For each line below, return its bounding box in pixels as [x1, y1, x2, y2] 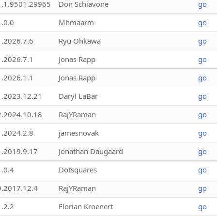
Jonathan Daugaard [59, 146, 123, 156]
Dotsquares [59, 164, 97, 174]
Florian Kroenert [59, 201, 113, 211]
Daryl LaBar [59, 91, 98, 101]
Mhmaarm [59, 17, 94, 27]
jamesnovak [59, 127, 99, 138]
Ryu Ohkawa [59, 35, 101, 46]
